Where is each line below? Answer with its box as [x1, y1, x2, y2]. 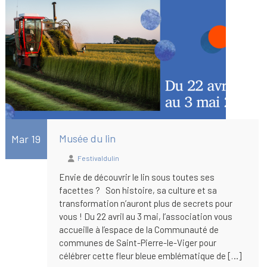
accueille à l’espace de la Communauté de [58, 223, 219, 235]
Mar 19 [11, 132, 41, 145]
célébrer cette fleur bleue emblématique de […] [58, 250, 241, 261]
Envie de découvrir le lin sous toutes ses [58, 171, 215, 182]
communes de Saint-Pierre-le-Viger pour [58, 237, 216, 248]
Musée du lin [58, 131, 116, 145]
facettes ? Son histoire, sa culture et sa [58, 184, 217, 195]
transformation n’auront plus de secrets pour [58, 197, 232, 209]
